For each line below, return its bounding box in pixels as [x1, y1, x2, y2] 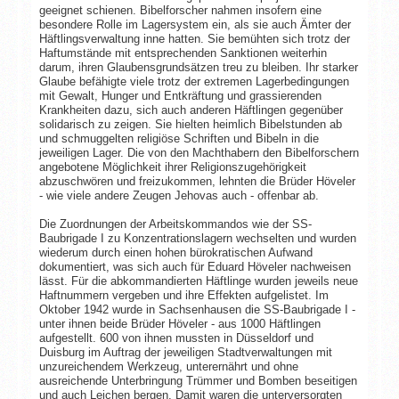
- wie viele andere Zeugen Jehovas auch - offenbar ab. [38, 188, 319, 202]
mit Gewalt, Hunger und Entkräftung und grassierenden [38, 88, 322, 102]
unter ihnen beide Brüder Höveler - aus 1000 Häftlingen [38, 316, 321, 330]
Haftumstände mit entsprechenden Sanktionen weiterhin [38, 45, 327, 60]
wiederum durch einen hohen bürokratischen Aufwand [38, 245, 313, 259]
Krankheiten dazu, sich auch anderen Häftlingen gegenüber [38, 102, 343, 117]
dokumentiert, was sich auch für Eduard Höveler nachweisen [38, 259, 351, 273]
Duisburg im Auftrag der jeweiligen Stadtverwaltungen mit [38, 345, 332, 359]
